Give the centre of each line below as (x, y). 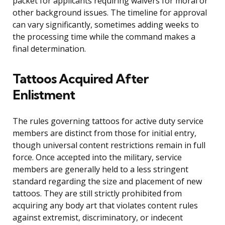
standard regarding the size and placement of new (107, 182)
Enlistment (44, 95)
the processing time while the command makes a (104, 37)
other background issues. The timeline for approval (110, 13)
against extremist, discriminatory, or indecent (98, 218)
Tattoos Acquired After (80, 79)
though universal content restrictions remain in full (109, 145)
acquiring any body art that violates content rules (105, 206)
